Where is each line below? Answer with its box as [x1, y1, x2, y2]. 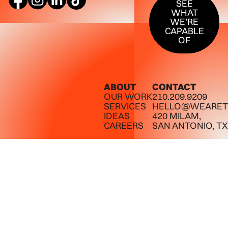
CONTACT [152, 80, 196, 93]
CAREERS [103, 119, 144, 131]
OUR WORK [103, 90, 152, 102]
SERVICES [103, 100, 146, 112]
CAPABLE [164, 24, 204, 37]
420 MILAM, [152, 109, 201, 122]
